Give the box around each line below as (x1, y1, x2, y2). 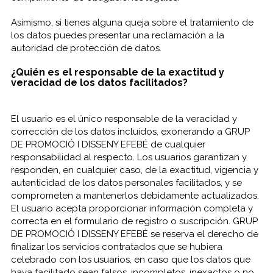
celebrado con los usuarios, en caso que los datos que (10, 254, 250, 265)
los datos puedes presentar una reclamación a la (10, 30, 224, 41)
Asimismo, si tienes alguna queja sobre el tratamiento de (10, 17, 253, 28)
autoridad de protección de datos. (10, 43, 161, 54)
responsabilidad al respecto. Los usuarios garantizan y (10, 152, 247, 163)
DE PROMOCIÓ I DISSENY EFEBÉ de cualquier (10, 139, 205, 150)
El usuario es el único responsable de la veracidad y (10, 113, 237, 124)
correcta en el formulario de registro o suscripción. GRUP (10, 216, 258, 227)
